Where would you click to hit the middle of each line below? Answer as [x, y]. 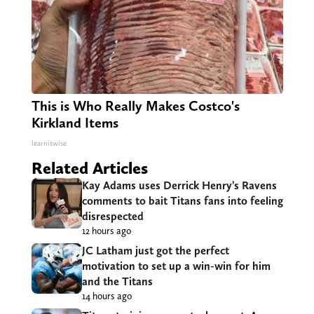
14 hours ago [107, 296]
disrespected [112, 217]
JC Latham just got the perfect [155, 251]
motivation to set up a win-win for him [176, 266]
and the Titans [117, 282]
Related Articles [89, 168]
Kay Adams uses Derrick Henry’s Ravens [179, 186]
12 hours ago [106, 231]
